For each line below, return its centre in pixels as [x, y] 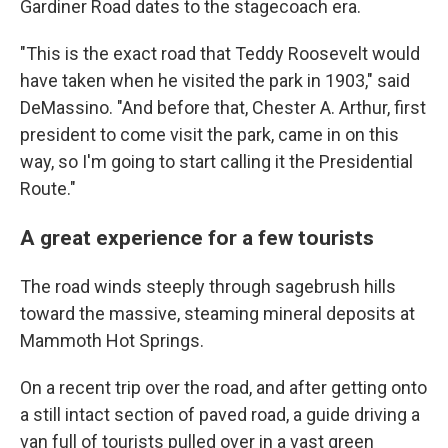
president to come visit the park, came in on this [209, 134]
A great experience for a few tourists [197, 237]
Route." [48, 188]
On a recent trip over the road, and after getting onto [223, 387]
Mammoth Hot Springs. [112, 340]
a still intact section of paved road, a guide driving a [220, 414]
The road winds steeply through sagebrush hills [208, 286]
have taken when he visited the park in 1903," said [215, 80]
